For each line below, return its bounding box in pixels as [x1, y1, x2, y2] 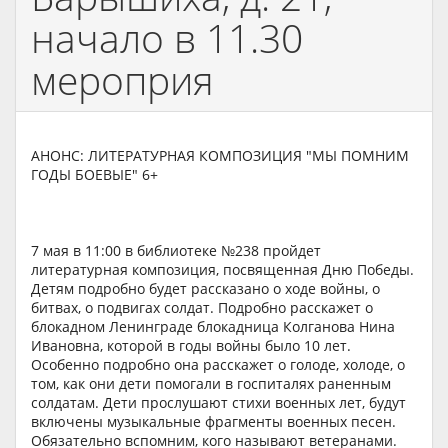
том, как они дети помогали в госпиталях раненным [31, 374, 391, 393]
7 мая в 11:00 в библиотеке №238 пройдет [31, 241, 321, 260]
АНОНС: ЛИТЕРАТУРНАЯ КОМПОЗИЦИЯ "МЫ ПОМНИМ [31, 146, 409, 165]
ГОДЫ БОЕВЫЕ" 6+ [31, 165, 158, 184]
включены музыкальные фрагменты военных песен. [31, 412, 396, 431]
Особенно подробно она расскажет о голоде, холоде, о [31, 355, 405, 374]
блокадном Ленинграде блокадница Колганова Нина [31, 317, 395, 336]
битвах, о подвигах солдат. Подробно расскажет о [31, 298, 373, 317]
